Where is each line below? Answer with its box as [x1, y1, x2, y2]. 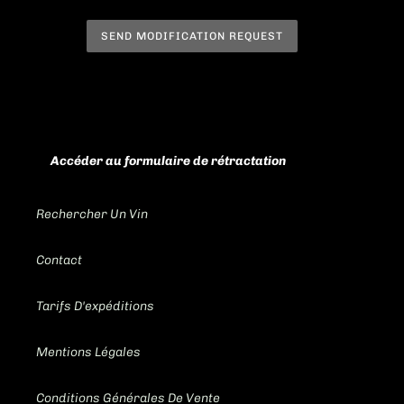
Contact [36, 252, 82, 268]
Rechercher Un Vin [36, 206, 148, 222]
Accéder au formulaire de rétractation [50, 153, 286, 170]
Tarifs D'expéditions [36, 298, 154, 314]
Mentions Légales [36, 344, 141, 360]
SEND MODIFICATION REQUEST [101, 30, 283, 43]
